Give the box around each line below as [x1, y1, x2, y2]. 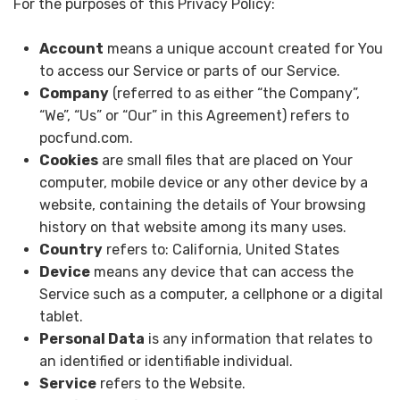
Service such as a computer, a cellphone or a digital [38, 286, 383, 304]
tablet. [38, 308, 83, 326]
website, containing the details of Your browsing [38, 196, 366, 214]
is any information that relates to [144, 330, 372, 348]
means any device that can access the [89, 263, 354, 281]
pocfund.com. [38, 129, 133, 147]
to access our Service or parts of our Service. [38, 62, 340, 80]
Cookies [38, 152, 98, 170]
